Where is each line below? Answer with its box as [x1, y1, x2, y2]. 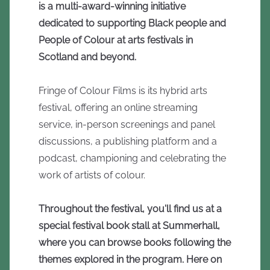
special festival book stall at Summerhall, [39, 220, 220, 231]
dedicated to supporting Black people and [39, 17, 226, 29]
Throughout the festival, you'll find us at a [39, 203, 222, 215]
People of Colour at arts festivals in [39, 34, 193, 46]
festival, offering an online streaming [39, 102, 198, 113]
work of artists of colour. [39, 169, 145, 181]
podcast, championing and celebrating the [39, 152, 226, 164]
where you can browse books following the [39, 237, 231, 248]
